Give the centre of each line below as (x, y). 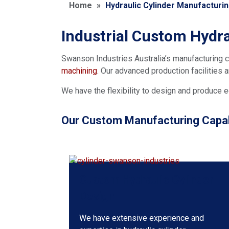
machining (79, 71)
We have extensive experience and (142, 218)
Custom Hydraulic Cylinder (146, 179)
